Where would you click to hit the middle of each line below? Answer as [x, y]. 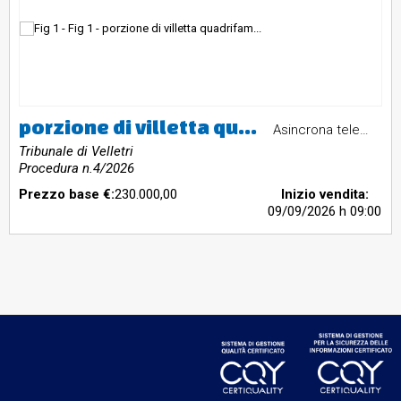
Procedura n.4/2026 [77, 169]
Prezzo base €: [67, 195]
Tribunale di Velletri [76, 152]
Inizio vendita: [324, 195]
